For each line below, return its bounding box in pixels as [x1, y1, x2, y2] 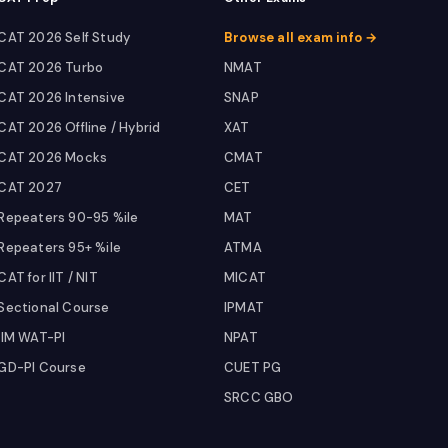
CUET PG [223, 359, 282, 376]
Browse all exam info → [223, 29, 378, 46]
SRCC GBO [223, 389, 294, 406]
